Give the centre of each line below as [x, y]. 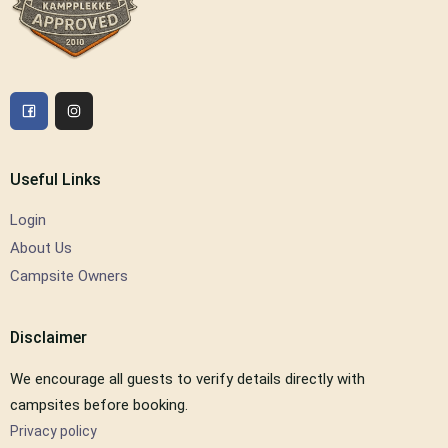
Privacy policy [53, 431]
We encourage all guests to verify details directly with [187, 379]
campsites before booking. [99, 405]
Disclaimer [48, 338]
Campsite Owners [69, 276]
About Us [41, 248]
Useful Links [55, 180]
